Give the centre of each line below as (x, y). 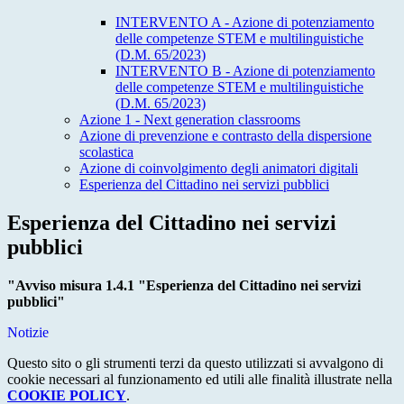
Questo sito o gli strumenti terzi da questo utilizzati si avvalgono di (195, 363)
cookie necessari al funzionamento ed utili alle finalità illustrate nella (200, 380)
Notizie (28, 333)
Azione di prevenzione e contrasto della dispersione (225, 136)
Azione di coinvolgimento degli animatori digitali (219, 169)
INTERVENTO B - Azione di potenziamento (245, 71)
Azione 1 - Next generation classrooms (190, 120)
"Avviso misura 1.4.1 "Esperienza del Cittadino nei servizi (184, 286)
